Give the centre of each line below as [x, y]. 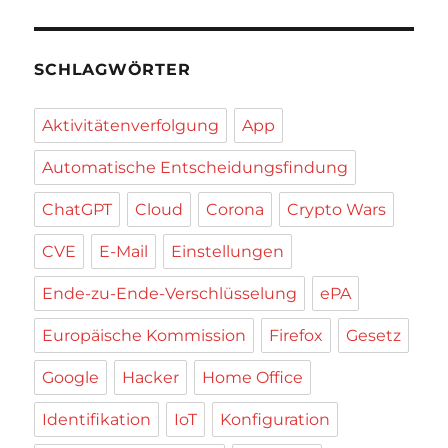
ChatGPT [77, 210]
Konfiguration [275, 420]
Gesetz [374, 336]
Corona [235, 210]
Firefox [296, 336]
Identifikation [97, 420]
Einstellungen [228, 252]
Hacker [151, 378]
